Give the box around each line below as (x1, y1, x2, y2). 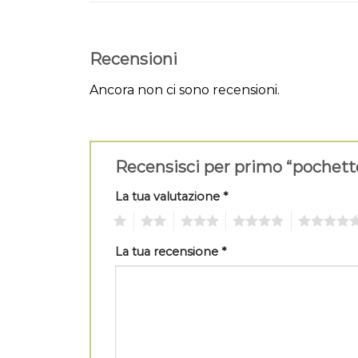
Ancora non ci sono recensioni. (89, 82, 280, 98)
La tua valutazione (115, 189, 223, 204)
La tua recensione (115, 244, 221, 259)
